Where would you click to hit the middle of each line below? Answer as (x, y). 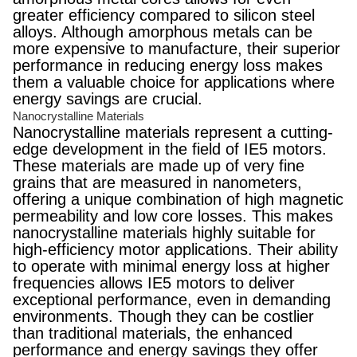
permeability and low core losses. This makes (173, 216)
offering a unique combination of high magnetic (178, 199)
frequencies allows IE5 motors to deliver (154, 283)
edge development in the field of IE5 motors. (170, 149)
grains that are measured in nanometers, (157, 182)
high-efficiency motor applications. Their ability (175, 249)
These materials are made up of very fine (159, 166)
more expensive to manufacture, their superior (177, 49)
